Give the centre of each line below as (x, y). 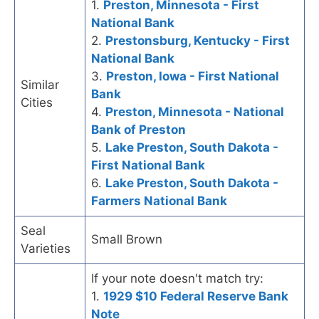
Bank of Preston (138, 129)
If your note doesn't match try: (177, 278)
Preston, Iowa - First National (193, 76)
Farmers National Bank (159, 200)
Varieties (46, 248)
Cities (37, 102)
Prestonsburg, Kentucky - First (198, 40)
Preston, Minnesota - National (195, 111)
